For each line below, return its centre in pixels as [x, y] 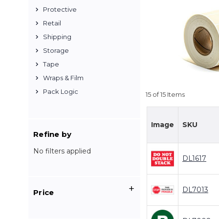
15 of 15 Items [165, 94]
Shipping [57, 37]
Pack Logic [61, 91]
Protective [60, 9]
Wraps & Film [63, 78]
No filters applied [62, 151]
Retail [52, 23]
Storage [56, 50]
